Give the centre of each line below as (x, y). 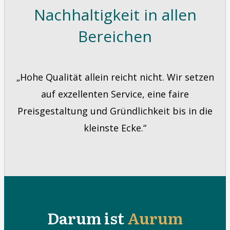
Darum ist (87, 218)
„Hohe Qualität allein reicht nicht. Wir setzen (115, 77)
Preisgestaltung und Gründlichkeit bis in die (115, 111)
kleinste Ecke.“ (115, 128)
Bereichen (115, 36)
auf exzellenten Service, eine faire (115, 94)
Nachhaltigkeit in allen (115, 15)
